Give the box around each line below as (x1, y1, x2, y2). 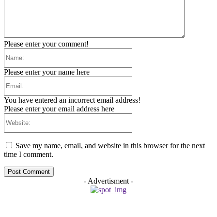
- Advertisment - (84, 176, 133, 185)
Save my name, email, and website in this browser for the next (15, 141, 205, 150)
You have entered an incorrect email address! (4, 95, 140, 104)
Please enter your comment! (4, 39, 89, 48)
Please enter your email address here (4, 104, 114, 113)
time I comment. (4, 150, 53, 158)
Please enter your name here (4, 67, 90, 76)
